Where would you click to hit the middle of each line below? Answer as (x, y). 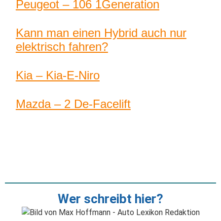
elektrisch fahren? (62, 46)
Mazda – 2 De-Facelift (73, 104)
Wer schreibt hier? (110, 199)
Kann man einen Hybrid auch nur (101, 33)
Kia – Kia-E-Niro (57, 75)
